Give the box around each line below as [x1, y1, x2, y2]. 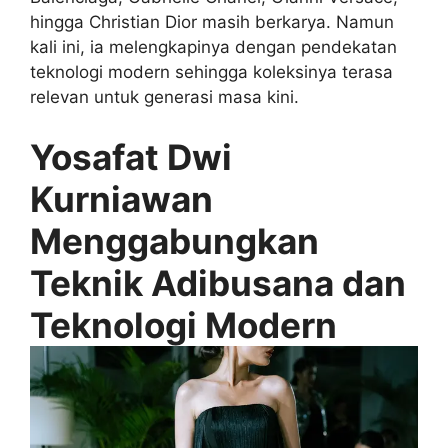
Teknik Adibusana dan [30, 261, 406, 304]
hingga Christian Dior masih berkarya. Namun [30, 12, 394, 33]
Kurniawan [30, 177, 213, 220]
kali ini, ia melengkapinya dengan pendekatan [30, 37, 397, 58]
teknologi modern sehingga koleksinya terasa [30, 62, 393, 83]
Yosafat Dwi [30, 135, 232, 178]
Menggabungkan [30, 219, 319, 262]
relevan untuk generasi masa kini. [30, 87, 299, 108]
